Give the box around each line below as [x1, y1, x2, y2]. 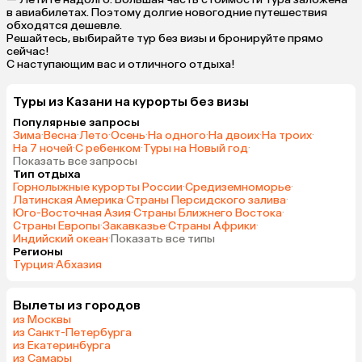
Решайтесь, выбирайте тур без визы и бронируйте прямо [6, 31, 323, 45]
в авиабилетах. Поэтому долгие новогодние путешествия [6, 5, 327, 19]
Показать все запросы [13, 154, 137, 168]
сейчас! [6, 44, 48, 58]
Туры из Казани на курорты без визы [13, 93, 249, 109]
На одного [148, 128, 206, 142]
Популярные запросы [13, 115, 140, 129]
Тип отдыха [13, 166, 81, 181]
